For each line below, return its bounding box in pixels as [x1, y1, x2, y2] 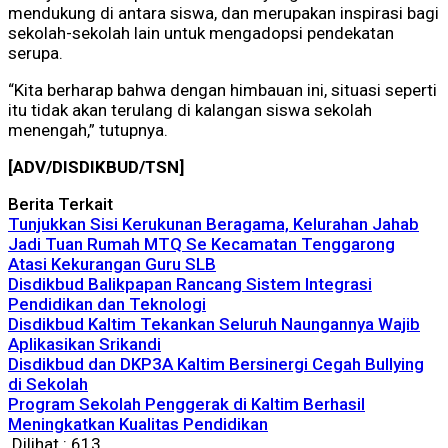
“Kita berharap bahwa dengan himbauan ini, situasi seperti [8, 80, 437, 101]
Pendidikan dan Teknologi [8, 294, 206, 315]
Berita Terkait [8, 194, 113, 215]
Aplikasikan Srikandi [8, 334, 161, 355]
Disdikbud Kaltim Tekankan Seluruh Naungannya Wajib [8, 314, 420, 335]
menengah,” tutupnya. [8, 120, 168, 141]
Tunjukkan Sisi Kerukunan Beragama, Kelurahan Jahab [8, 214, 419, 235]
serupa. [8, 43, 63, 64]
